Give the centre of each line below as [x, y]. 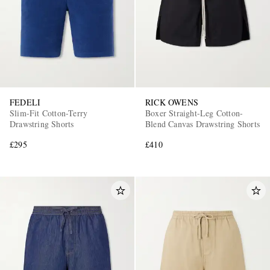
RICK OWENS [172, 102]
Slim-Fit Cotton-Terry [49, 113]
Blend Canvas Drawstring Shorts [202, 124]
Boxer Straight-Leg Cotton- [194, 113]
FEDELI [25, 102]
